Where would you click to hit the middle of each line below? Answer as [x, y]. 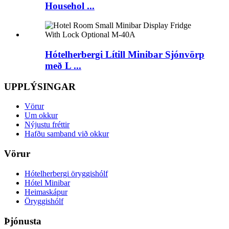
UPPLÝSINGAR [40, 86]
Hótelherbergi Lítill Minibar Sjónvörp [125, 55]
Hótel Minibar [47, 182]
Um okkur [41, 116]
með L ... [63, 66]
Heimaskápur [46, 192]
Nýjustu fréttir [47, 125]
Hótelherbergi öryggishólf [66, 173]
